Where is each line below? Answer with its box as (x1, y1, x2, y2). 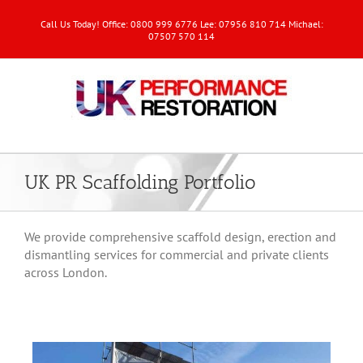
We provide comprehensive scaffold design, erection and (24, 228, 336, 245)
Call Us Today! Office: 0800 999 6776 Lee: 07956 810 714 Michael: (40, 18, 323, 30)
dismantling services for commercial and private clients (24, 246, 329, 263)
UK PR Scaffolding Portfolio (24, 170, 256, 194)
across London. (24, 264, 107, 280)
